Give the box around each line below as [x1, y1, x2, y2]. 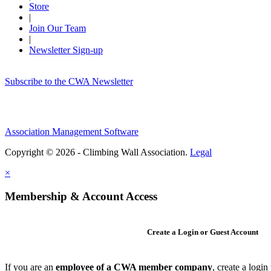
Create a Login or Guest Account [147, 227, 259, 237]
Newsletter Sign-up [29, 44, 103, 55]
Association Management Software [5, 126, 139, 137]
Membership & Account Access [5, 189, 157, 203]
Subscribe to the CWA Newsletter [5, 76, 133, 87]
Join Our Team [29, 22, 86, 33]
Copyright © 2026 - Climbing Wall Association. [5, 146, 190, 157]
